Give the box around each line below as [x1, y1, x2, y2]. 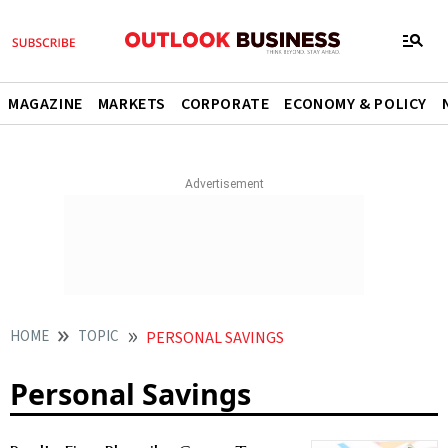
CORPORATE [181, 93, 270, 115]
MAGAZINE [8, 93, 83, 115]
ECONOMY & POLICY [284, 93, 428, 115]
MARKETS [97, 93, 167, 115]
